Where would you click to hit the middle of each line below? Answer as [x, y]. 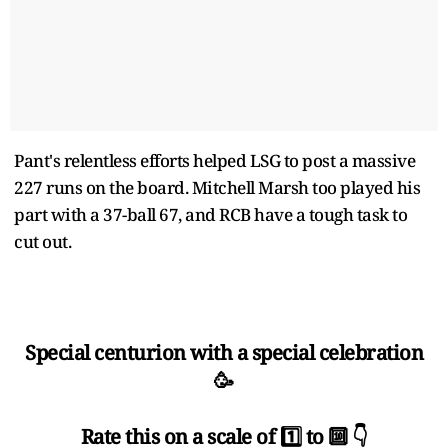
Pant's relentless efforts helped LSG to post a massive [214, 160]
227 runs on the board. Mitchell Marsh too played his [217, 187]
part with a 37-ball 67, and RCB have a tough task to [210, 214]
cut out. [42, 241]
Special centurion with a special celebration [224, 352]
